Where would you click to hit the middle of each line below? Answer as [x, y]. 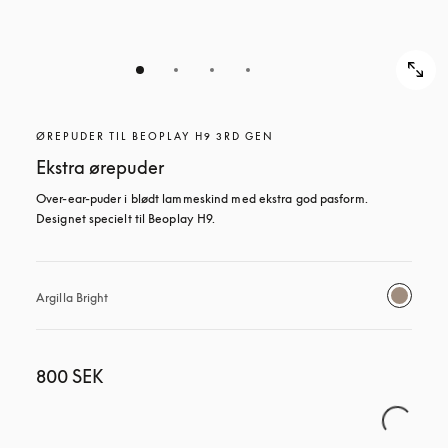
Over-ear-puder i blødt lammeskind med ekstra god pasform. [202, 198]
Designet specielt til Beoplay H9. [126, 218]
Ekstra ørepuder [100, 167]
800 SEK [69, 376]
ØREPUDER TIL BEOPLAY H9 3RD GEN [155, 136]
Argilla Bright [72, 297]
